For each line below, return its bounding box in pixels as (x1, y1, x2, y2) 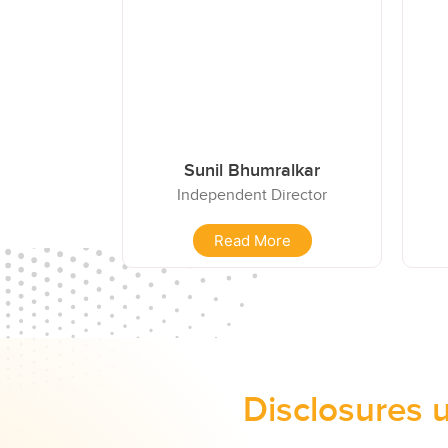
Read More (213, 231, 291, 251)
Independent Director (177, 184, 327, 205)
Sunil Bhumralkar (184, 159, 320, 181)
